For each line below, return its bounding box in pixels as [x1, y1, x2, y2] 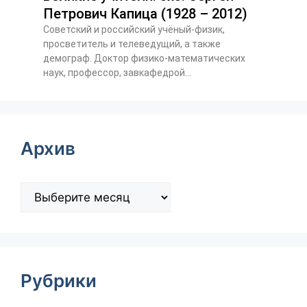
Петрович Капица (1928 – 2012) [43, 5, 247, 22]
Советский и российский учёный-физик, [43, 23, 225, 35]
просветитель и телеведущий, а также [43, 38, 221, 49]
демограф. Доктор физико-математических [43, 52, 245, 64]
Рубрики [21, 269, 97, 291]
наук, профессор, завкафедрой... [43, 66, 191, 78]
